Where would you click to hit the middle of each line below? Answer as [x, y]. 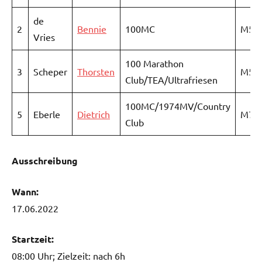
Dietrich [94, 114]
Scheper [50, 71]
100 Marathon [154, 63]
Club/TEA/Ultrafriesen [171, 79]
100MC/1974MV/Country [178, 106]
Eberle [47, 114]
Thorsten [96, 71]
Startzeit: [33, 239]
